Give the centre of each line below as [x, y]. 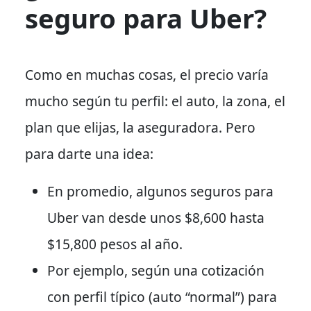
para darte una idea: [89, 153]
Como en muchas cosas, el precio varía [147, 74]
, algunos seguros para [201, 191]
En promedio [88, 191]
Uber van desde [99, 217]
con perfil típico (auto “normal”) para [162, 296]
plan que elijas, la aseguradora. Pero [140, 127]
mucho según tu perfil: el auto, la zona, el [155, 101]
